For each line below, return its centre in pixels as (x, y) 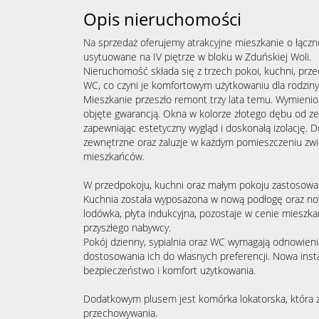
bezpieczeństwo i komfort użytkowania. (169, 270)
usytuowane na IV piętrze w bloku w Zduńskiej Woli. (197, 57)
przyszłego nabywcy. (127, 228)
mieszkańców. (114, 156)
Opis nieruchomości (162, 19)
